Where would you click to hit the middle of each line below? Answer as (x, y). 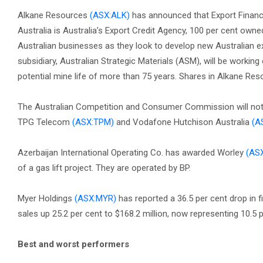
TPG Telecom (45, 122)
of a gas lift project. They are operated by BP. (104, 168)
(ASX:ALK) (110, 15)
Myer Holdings (46, 198)
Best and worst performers (75, 244)
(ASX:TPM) (93, 122)
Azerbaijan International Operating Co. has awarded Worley (132, 153)
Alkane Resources (54, 15)
